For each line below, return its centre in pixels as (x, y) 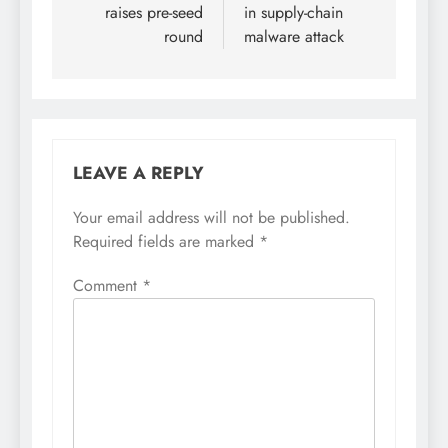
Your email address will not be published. (211, 217)
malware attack (294, 36)
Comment (107, 285)
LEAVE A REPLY (138, 172)
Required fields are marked (166, 241)
